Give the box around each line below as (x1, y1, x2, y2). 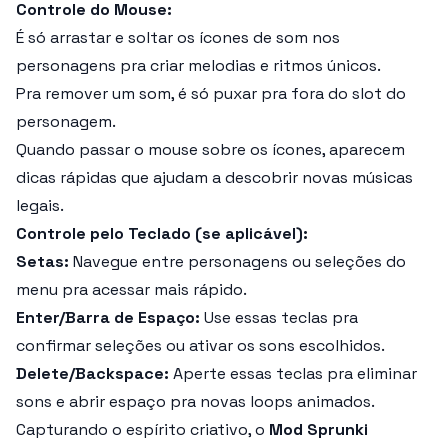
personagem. (16, 111, 116, 132)
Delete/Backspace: (16, 363, 169, 384)
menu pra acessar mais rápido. (16, 279, 247, 300)
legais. (16, 195, 64, 216)
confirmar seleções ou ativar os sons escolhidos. (16, 335, 385, 356)
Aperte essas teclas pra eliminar (169, 363, 417, 384)
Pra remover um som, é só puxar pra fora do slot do (16, 83, 406, 104)
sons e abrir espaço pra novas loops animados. (16, 391, 375, 412)
